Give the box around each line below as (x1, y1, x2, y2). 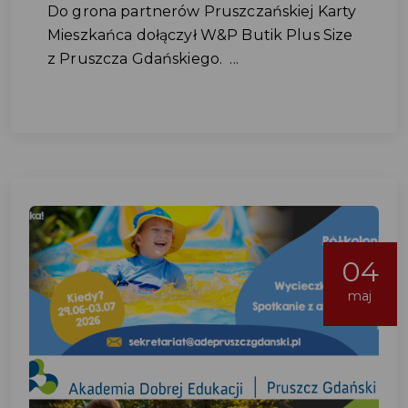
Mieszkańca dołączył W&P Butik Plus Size (47, 26, 353, 44)
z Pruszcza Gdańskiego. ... (47, 50, 239, 67)
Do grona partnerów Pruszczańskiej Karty (47, 3, 357, 20)
